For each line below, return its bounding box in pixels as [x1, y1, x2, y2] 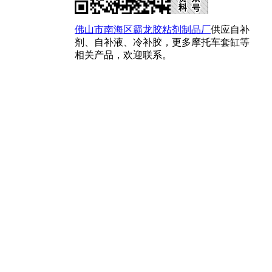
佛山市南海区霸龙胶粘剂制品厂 [75, 24, 211, 35]
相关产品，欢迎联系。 [75, 49, 172, 60]
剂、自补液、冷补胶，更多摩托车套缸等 [75, 36, 250, 47]
